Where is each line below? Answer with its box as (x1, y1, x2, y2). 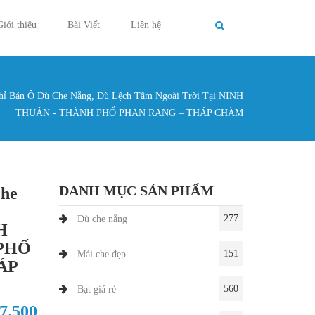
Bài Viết (67, 20, 100, 30)
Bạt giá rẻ (77, 284, 116, 295)
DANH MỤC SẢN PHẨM (58, 183, 214, 198)
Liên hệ (130, 20, 161, 30)
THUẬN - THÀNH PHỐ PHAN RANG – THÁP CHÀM (15, 108, 243, 118)
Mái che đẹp (77, 249, 126, 259)
